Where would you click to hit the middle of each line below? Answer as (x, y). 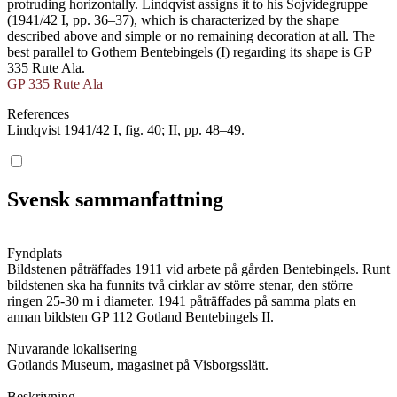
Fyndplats (35, 253)
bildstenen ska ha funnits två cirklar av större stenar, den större (180, 284)
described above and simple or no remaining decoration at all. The (191, 35)
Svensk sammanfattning (115, 199)
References (38, 113)
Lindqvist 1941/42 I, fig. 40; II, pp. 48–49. (126, 129)
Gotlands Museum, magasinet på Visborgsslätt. (138, 364)
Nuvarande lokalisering (72, 348)
